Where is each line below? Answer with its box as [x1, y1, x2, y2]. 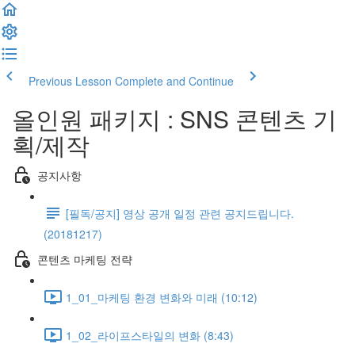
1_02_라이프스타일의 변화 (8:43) [66, 326, 234, 343]
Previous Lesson [29, 73, 112, 89]
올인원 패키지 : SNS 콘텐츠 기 [12, 101, 337, 136]
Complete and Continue [115, 73, 234, 89]
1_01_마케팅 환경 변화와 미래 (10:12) [66, 288, 258, 305]
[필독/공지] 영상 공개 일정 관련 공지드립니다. [66, 204, 294, 221]
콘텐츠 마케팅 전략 [37, 250, 132, 267]
